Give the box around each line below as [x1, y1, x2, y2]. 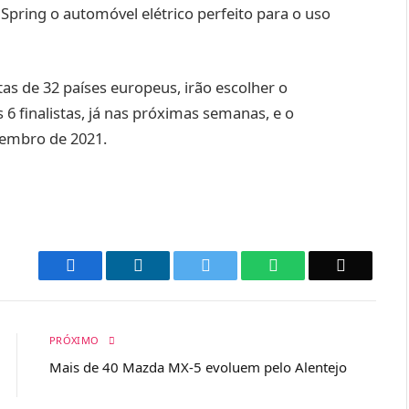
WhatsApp [277, 255, 348, 274]
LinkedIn [142, 255, 203, 274]
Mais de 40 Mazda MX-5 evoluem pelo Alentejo [49, 357, 347, 376]
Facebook [74, 255, 139, 274]
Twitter [209, 255, 257, 274]
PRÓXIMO [49, 332, 102, 347]
